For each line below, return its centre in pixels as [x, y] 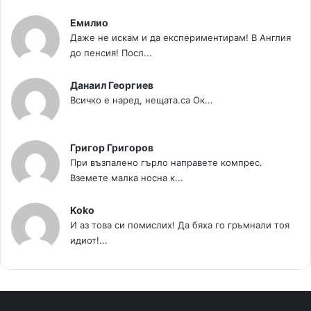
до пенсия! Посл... [111, 52]
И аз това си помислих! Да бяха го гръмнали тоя [180, 225]
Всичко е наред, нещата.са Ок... [142, 100]
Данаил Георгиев [112, 85]
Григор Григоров [112, 147]
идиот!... [89, 240]
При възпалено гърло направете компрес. [166, 162]
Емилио [89, 22]
